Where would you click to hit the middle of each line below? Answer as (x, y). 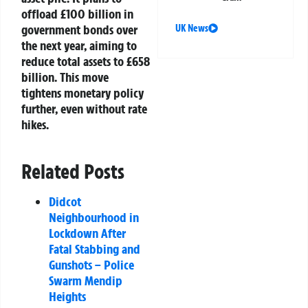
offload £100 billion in (77, 14)
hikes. (35, 125)
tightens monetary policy (82, 93)
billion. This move (65, 77)
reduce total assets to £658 (86, 62)
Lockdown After (87, 233)
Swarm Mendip (86, 281)
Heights (67, 297)
